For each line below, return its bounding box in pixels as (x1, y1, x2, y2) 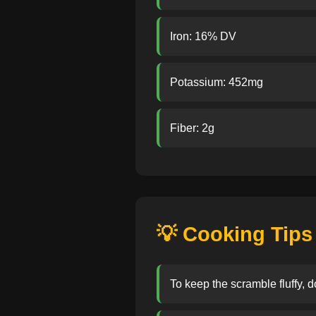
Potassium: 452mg (170, 76, 263, 88)
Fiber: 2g (170, 122, 214, 134)
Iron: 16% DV (170, 30, 236, 42)
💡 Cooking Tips (157, 223, 312, 245)
